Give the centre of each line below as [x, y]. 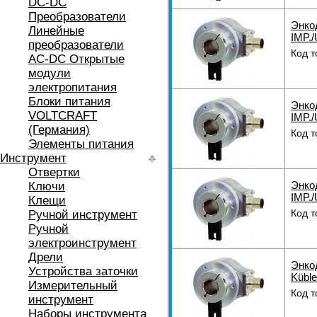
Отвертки [54, 172]
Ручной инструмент [83, 215]
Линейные [56, 31]
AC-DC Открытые [76, 59]
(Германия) [59, 130]
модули [50, 73]
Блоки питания [69, 102]
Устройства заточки [83, 271]
